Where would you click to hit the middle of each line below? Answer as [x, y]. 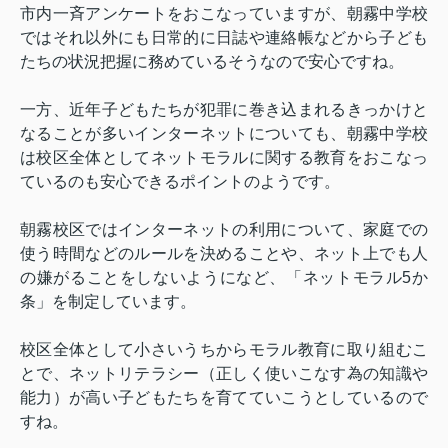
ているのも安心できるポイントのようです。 [180, 182]
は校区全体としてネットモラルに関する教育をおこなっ [224, 158]
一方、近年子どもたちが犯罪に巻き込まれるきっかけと [224, 110]
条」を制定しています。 [108, 302]
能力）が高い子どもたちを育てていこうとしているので [224, 398]
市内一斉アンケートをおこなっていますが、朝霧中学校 [224, 14]
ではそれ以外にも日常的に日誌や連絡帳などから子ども [224, 38]
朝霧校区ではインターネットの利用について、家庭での [224, 230]
